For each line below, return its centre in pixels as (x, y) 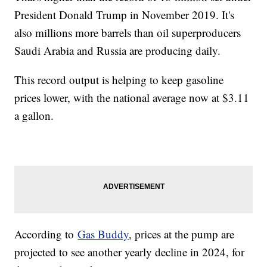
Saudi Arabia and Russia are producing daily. (118, 50)
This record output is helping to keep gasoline (119, 79)
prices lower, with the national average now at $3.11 (132, 97)
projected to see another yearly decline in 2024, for (130, 252)
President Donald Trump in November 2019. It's (125, 14)
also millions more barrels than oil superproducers (128, 32)
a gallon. (36, 115)
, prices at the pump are (182, 234)
